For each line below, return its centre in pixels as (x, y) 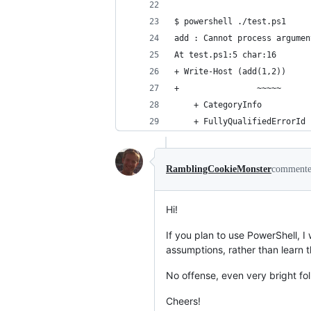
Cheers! (183, 301)
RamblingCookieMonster (219, 169)
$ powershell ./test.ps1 (230, 22)
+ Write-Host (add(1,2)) (230, 72)
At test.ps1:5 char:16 (225, 55)
